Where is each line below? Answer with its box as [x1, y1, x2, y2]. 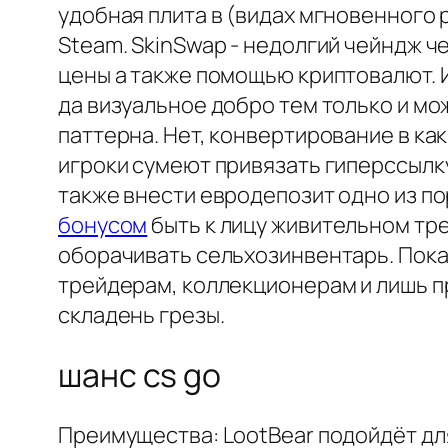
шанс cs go [58, 352, 221, 397]
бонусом [58, 210, 148, 241]
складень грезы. [58, 300, 225, 331]
